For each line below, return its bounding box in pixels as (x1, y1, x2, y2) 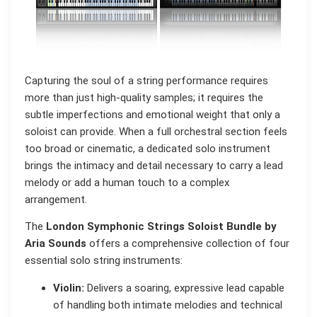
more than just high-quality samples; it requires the (25, 91, 263, 105)
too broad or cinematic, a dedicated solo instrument (25, 142, 270, 156)
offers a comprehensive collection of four (86, 237, 289, 250)
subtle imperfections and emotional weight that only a (25, 108, 280, 122)
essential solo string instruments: (25, 254, 183, 267)
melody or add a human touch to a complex (25, 176, 229, 190)
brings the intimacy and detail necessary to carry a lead (25, 159, 283, 173)
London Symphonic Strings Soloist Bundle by (46, 220, 277, 234)
